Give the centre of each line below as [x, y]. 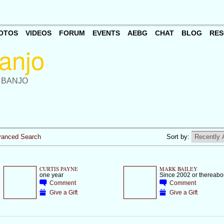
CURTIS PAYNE [58, 169]
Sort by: [179, 137]
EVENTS [106, 33]
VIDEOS [38, 33]
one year [51, 175]
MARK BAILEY [178, 169]
